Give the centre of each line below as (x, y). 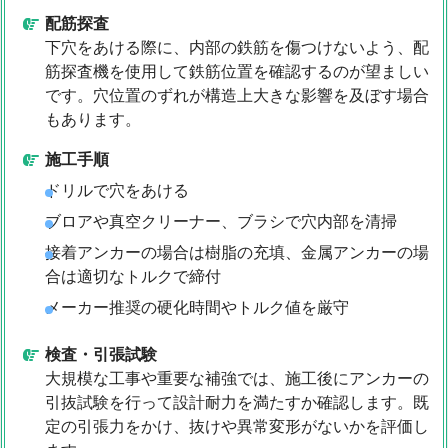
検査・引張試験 (101, 354)
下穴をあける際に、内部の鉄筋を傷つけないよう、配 (237, 47)
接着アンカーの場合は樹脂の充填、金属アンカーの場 (237, 252)
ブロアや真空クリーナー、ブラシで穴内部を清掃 (221, 221)
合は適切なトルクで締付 (133, 276)
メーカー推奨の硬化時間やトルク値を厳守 (197, 307)
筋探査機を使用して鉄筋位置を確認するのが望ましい (237, 71)
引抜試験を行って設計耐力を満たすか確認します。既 (237, 402)
